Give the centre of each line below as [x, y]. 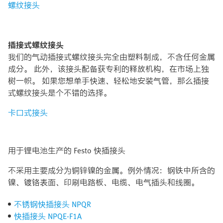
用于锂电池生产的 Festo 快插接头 [67, 150]
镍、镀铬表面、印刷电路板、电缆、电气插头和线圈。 [104, 182]
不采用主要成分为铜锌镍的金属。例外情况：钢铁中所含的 [111, 170]
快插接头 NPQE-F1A [48, 216]
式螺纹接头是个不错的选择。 [60, 93]
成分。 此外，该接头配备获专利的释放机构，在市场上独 [109, 69]
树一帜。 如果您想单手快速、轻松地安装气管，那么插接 [109, 81]
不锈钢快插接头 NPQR [53, 204]
